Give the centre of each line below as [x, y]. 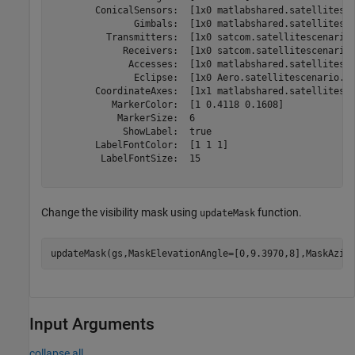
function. [279, 213]
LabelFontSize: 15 [125, 158]
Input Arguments [92, 324]
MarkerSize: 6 [122, 118]
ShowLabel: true [131, 131]
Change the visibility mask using [120, 213]
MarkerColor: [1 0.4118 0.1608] [167, 104]
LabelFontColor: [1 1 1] [139, 145]
